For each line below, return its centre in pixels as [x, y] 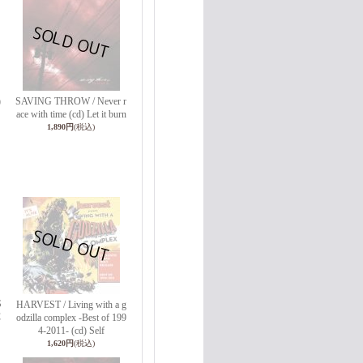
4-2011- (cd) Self [71, 331]
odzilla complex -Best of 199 [71, 318]
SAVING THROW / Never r [71, 101]
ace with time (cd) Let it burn [71, 114]
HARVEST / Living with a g [71, 305]
